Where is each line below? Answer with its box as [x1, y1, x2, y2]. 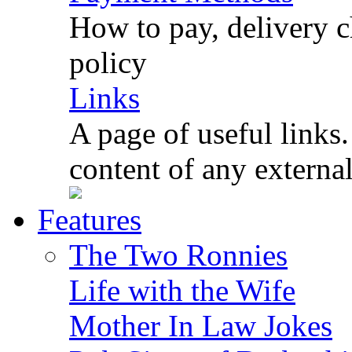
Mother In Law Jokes [69, 309, 332, 343]
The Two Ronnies [69, 238, 288, 272]
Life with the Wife [69, 273, 295, 307]
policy [69, 46, 147, 79]
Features [38, 203, 141, 236]
